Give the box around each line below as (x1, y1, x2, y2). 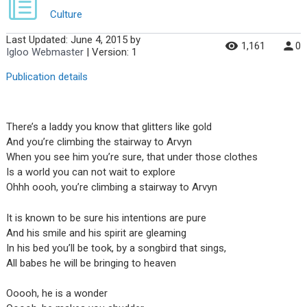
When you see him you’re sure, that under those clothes (5, 151, 258, 164)
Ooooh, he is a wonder (5, 287, 108, 300)
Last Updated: (5, 34, 68, 47)
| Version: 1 (86, 46, 137, 59)
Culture (49, 8, 82, 21)
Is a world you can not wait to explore (5, 166, 175, 179)
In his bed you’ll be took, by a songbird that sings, (5, 241, 226, 254)
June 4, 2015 (70, 34, 127, 47)
